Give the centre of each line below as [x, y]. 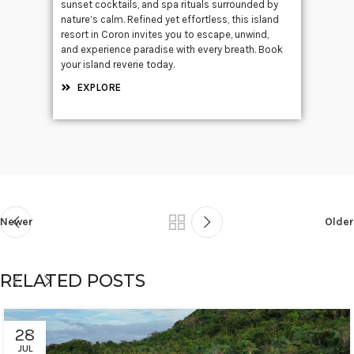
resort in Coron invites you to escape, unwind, [165, 34]
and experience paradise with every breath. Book [172, 49]
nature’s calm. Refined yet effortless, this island [170, 19]
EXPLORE [100, 87]
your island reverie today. [118, 64]
